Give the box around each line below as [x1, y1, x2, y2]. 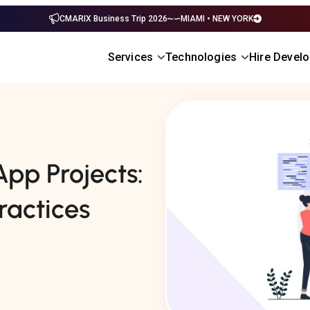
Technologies [165, 51, 237, 64]
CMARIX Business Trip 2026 [59, 14, 167, 24]
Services [107, 51, 154, 64]
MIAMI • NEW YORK [180, 14, 253, 24]
